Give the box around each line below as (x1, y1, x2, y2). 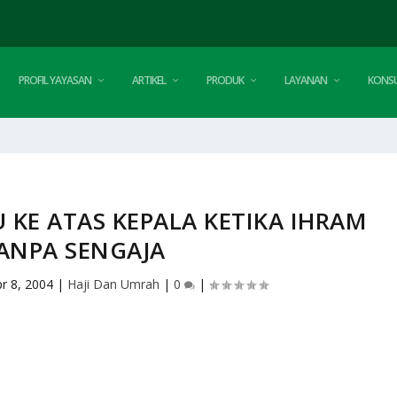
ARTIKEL (132, 73, 167, 88)
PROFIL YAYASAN (19, 73, 92, 88)
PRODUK (206, 73, 245, 88)
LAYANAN (284, 73, 328, 88)
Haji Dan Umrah (67, 275, 160, 292)
